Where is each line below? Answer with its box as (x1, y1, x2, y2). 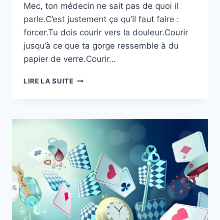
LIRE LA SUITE (24, 77, 74, 85)
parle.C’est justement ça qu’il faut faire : (24, 14, 179, 24)
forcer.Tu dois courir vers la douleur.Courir (24, 27, 188, 37)
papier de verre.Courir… (24, 54, 116, 64)
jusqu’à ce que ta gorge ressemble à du (24, 40, 179, 51)
